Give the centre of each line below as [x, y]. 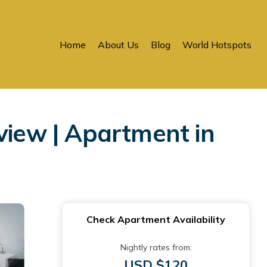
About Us [118, 44]
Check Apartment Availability [156, 219]
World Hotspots [217, 44]
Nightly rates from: [156, 247]
